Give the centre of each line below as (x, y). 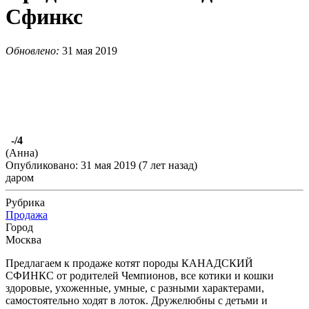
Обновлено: (34, 50)
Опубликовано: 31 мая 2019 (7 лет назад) (101, 165)
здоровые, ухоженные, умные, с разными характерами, (135, 288)
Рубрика (25, 202)
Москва (23, 239)
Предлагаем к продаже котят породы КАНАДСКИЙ (129, 263)
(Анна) (22, 152)
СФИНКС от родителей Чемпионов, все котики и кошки (140, 275)
